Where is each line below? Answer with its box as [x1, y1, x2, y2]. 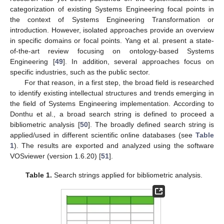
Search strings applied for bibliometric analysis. [52, 170, 203, 179]
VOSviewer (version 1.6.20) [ [10, 151, 101, 160]
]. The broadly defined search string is [87, 120, 214, 128]
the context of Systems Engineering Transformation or [10, 15, 214, 23]
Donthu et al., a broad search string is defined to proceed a [10, 109, 214, 118]
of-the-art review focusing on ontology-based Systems [10, 46, 214, 55]
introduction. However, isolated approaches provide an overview [10, 25, 214, 34]
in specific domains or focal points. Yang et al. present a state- [10, 36, 214, 44]
